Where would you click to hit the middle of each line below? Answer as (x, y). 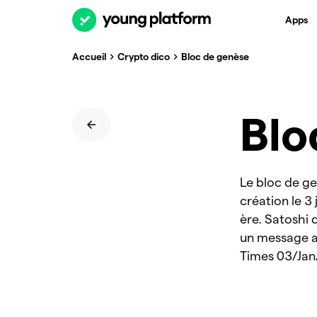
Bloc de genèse (215, 56)
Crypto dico (144, 56)
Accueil (89, 56)
